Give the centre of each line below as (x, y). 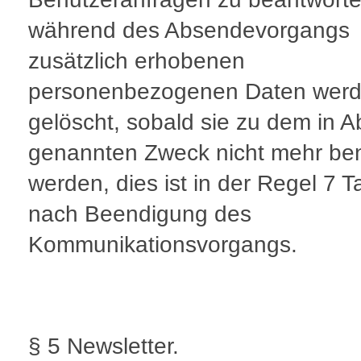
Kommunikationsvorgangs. (163, 245)
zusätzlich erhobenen (137, 61)
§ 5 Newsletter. (104, 346)
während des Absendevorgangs (189, 31)
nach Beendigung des (140, 214)
